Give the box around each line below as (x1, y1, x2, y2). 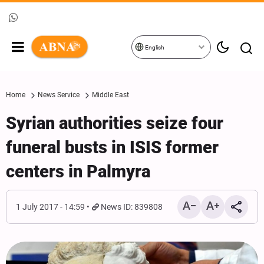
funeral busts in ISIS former (6, 137, 219, 157)
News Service (38, 91, 80, 99)
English (144, 44, 164, 51)
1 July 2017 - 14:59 (16, 202, 85, 212)
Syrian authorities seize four (6, 113, 223, 133)
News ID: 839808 (101, 202, 163, 212)
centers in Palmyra (6, 161, 150, 181)
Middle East (92, 91, 129, 99)
